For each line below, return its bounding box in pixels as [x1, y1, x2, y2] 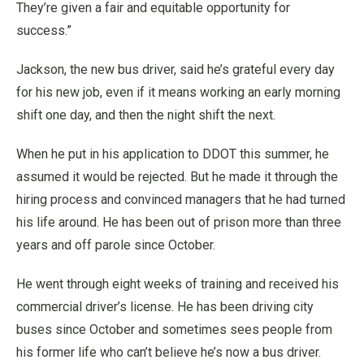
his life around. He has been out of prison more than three [16, 214, 341, 230]
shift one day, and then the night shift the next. [16, 107, 275, 123]
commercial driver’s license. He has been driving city [16, 299, 314, 314]
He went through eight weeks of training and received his [16, 276, 339, 292]
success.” [16, 23, 71, 38]
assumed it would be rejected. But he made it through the [16, 169, 338, 184]
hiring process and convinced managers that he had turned [16, 192, 345, 207]
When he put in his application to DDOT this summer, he [16, 146, 329, 162]
